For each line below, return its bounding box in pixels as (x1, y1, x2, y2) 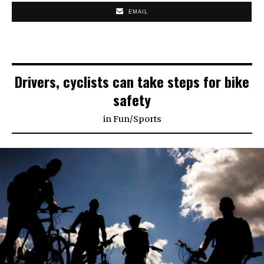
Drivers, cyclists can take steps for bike (15, 71, 249, 93)
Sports (133, 114, 161, 125)
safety (113, 89, 151, 111)
